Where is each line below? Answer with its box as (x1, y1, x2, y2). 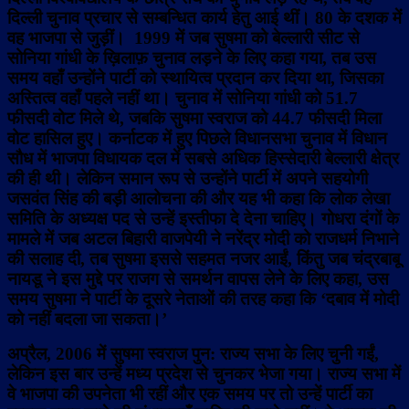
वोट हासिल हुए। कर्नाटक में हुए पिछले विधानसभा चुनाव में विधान (7, 129, 387, 149)
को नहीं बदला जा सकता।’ (7, 309, 167, 330)
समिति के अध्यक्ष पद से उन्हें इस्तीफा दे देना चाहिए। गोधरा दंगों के (7, 209, 399, 229)
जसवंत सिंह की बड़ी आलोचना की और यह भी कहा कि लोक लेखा (7, 189, 390, 209)
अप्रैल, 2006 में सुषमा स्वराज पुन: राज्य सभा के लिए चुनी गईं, (7, 344, 379, 364)
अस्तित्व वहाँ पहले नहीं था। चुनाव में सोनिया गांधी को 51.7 (7, 89, 358, 109)
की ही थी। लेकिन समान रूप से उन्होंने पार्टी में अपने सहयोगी (7, 169, 368, 189)
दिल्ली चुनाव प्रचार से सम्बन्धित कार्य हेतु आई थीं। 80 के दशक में (7, 8, 402, 28)
